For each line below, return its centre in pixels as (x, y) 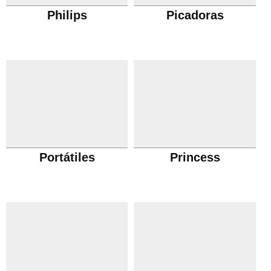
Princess (195, 157)
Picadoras (195, 15)
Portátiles (67, 157)
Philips (67, 15)
